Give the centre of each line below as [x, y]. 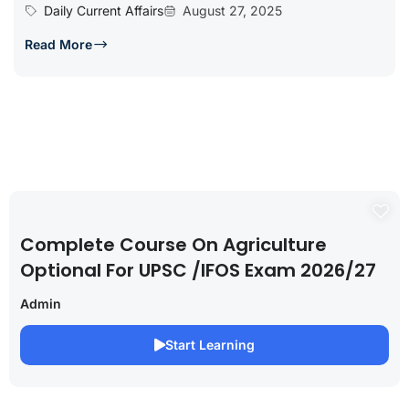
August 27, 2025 [232, 10]
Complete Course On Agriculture [173, 245]
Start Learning [210, 345]
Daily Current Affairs [104, 10]
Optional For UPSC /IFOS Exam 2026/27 [198, 270]
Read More [58, 44]
